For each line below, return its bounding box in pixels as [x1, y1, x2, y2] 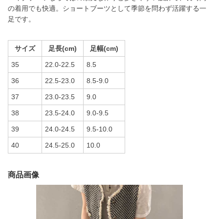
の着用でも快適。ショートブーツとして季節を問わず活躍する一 [8, 4, 206, 12]
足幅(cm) [90, 44, 118, 52]
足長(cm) [48, 44, 77, 52]
